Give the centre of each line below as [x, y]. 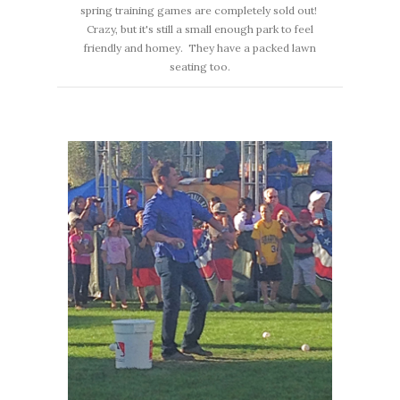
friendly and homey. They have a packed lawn [200, 48]
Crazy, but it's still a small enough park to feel [200, 29]
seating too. [200, 67]
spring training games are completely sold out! [200, 11]
